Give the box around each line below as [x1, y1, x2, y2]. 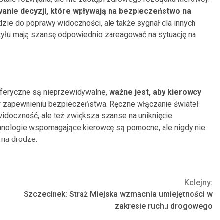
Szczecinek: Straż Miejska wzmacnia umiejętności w [24, 189, 213, 199]
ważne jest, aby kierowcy [109, 87, 201, 97]
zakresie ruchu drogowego [115, 201, 213, 211]
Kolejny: [184, 177, 213, 187]
